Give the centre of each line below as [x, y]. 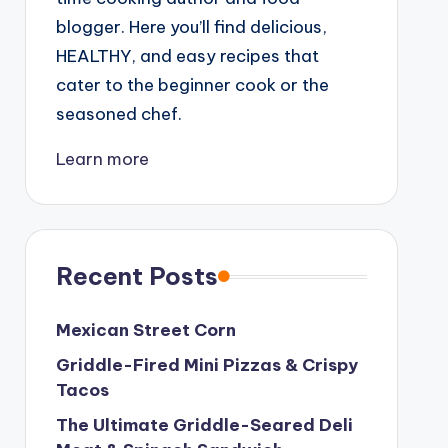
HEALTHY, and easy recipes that [187, 56]
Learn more [102, 159]
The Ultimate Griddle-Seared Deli [204, 425]
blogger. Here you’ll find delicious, [191, 27]
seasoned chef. [118, 114]
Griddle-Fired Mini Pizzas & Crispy [206, 365]
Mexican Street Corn [145, 330]
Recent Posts [136, 276]
